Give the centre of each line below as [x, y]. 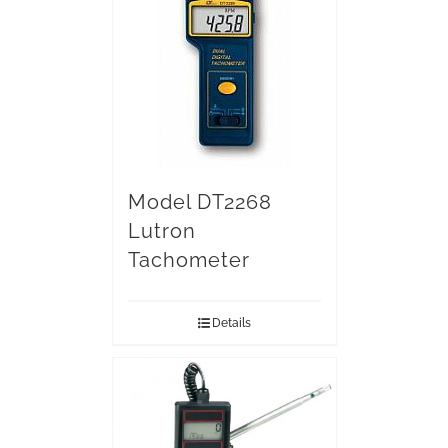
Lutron [161, 231]
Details [231, 323]
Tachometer [188, 260]
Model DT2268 [199, 202]
